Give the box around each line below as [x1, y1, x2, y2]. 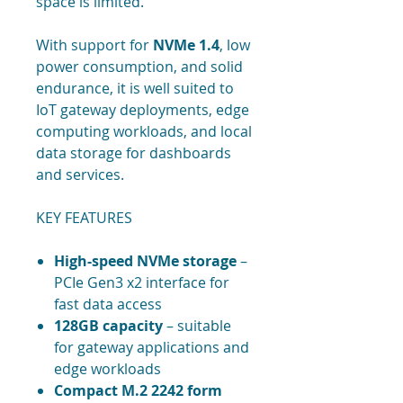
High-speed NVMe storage [54, 251, 237, 272]
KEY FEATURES [36, 208, 136, 228]
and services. [36, 165, 124, 185]
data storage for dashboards [36, 143, 231, 164]
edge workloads [54, 359, 161, 380]
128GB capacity [54, 316, 163, 336]
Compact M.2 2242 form [54, 381, 222, 401]
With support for [36, 35, 153, 56]
